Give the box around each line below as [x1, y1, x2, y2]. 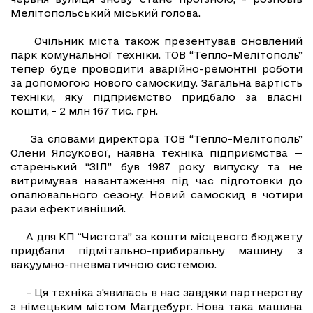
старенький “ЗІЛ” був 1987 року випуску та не [10, 161, 303, 173]
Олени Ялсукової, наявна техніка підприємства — [10, 147, 303, 159]
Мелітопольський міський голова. [10, 7, 201, 20]
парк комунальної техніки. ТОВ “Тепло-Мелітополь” [10, 49, 303, 61]
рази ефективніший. [10, 203, 126, 215]
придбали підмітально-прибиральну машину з [10, 245, 303, 257]
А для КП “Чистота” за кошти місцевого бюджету [10, 231, 303, 243]
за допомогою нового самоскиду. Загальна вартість [10, 77, 303, 89]
